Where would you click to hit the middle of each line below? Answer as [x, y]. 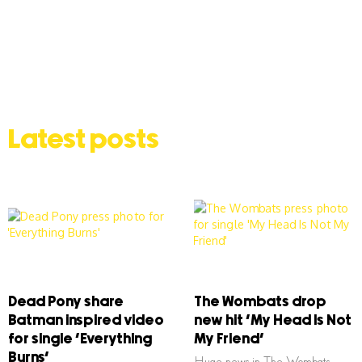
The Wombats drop [260, 303]
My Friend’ [229, 340]
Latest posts [84, 141]
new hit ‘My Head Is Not [273, 321]
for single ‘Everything [80, 340]
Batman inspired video [86, 321]
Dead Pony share [66, 303]
